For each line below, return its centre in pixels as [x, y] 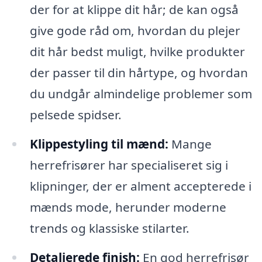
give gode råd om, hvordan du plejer [135, 31]
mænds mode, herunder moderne [128, 207]
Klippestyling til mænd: [99, 144]
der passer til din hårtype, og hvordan [139, 73]
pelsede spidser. [75, 115]
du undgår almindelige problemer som [141, 94]
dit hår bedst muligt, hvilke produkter [137, 52]
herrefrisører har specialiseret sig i [129, 165]
